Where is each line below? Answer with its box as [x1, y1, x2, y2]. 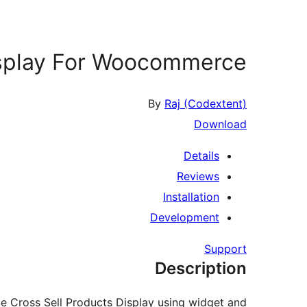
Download [194, 117, 247, 132]
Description [155, 258, 247, 279]
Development [150, 210, 219, 225]
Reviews [177, 169, 219, 184]
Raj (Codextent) [164, 97, 247, 111]
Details [184, 149, 219, 163]
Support [204, 242, 247, 256]
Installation [163, 190, 219, 204]
